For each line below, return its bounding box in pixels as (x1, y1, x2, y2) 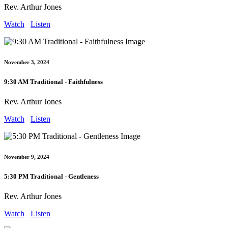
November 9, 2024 (4, 153, 49, 160)
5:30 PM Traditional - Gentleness (4, 172, 99, 180)
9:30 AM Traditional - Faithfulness (4, 77, 103, 85)
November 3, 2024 (4, 59, 49, 65)
